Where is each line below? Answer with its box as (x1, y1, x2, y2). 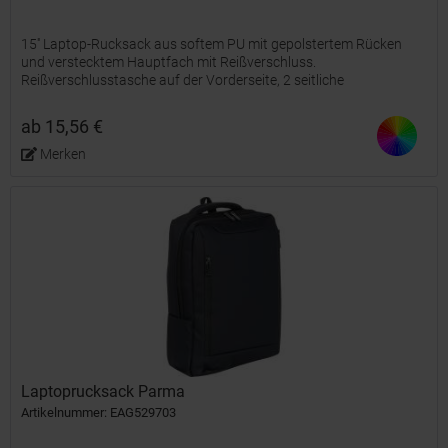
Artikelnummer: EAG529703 (21, 405, 177, 421)
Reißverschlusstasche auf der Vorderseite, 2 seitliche (21, 72, 345, 89)
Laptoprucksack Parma (21, 382, 186, 402)
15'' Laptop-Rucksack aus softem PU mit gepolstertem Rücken (21, 36, 403, 53)
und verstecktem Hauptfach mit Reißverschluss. (21, 54, 317, 71)
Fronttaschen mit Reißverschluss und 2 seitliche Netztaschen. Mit (21, 90, 424, 107)
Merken (39, 146, 86, 163)
